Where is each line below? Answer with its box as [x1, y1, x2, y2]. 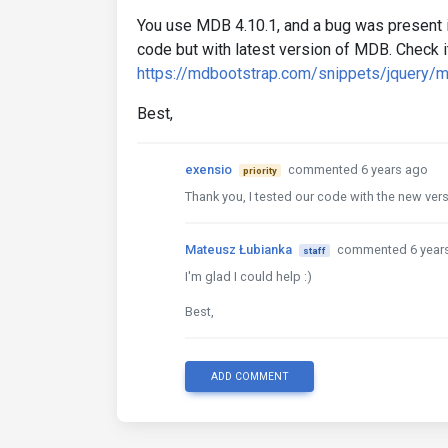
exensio [185, 162, 232, 177]
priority [242, 165, 277, 176]
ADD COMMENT [210, 370, 289, 383]
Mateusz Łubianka [185, 242, 292, 257]
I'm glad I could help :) [185, 269, 312, 284]
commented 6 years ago [287, 162, 428, 177]
